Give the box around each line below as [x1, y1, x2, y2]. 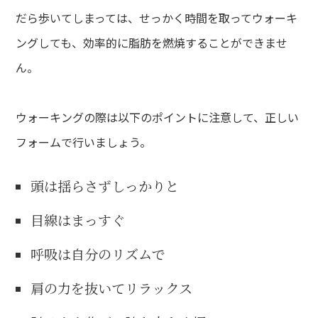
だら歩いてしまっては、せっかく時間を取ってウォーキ [16, 9, 298, 26]
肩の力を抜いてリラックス [31, 278, 193, 297]
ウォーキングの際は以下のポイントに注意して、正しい [16, 108, 300, 126]
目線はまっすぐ [31, 209, 126, 229]
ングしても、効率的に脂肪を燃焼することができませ [16, 33, 288, 51]
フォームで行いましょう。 [16, 133, 152, 150]
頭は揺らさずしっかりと [31, 175, 180, 195]
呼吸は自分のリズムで [31, 243, 166, 263]
